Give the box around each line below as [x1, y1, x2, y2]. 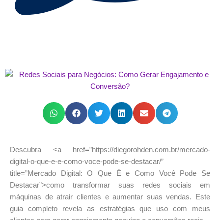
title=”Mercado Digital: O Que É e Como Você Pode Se [10, 169, 210, 178]
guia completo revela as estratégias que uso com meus [10, 204, 210, 213]
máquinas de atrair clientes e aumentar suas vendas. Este [10, 192, 210, 201]
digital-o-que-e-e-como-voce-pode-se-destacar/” [10, 157, 164, 166]
